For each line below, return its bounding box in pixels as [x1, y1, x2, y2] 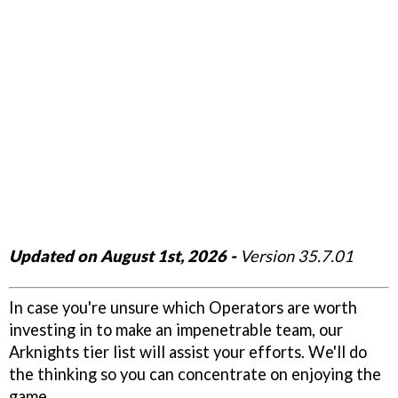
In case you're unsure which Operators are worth [9, 297, 357, 317]
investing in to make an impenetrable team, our [9, 319, 343, 339]
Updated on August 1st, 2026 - [9, 245, 236, 266]
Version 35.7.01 [236, 245, 354, 266]
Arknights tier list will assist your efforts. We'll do [9, 341, 367, 362]
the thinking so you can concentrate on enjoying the [9, 363, 381, 384]
